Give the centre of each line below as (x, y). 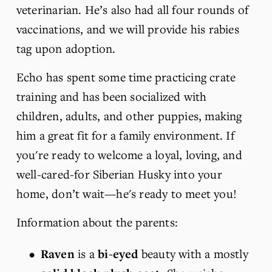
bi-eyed (120, 254)
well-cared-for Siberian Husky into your (119, 174)
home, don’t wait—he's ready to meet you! (128, 193)
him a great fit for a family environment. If (125, 135)
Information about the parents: (97, 222)
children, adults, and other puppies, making (129, 115)
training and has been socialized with (111, 96)
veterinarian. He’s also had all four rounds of (132, 9)
